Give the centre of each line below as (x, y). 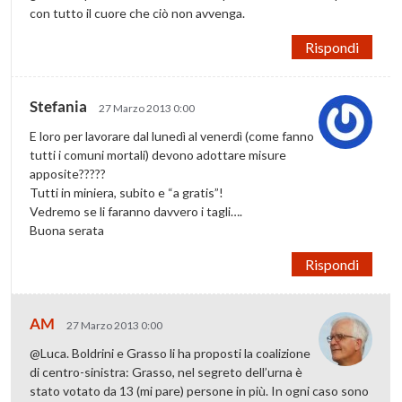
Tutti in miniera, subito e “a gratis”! (127, 192)
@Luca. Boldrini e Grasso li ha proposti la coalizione (170, 353)
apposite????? (68, 173)
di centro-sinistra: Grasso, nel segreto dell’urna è (166, 371)
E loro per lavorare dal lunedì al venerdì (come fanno (172, 135)
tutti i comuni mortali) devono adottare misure (158, 154)
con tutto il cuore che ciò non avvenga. (138, 13)
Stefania (60, 106)
